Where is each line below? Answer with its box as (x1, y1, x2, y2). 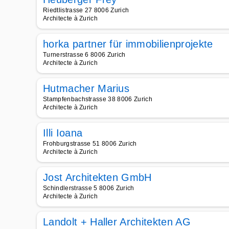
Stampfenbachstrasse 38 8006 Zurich (43, 96, 152, 103)
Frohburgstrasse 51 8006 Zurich (43, 140, 137, 147)
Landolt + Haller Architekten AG (43, 216, 191, 227)
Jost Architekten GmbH (43, 172, 152, 183)
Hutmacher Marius (43, 83, 130, 94)
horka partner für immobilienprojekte (43, 38, 213, 50)
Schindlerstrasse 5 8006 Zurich (43, 185, 134, 192)
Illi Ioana (43, 127, 83, 139)
